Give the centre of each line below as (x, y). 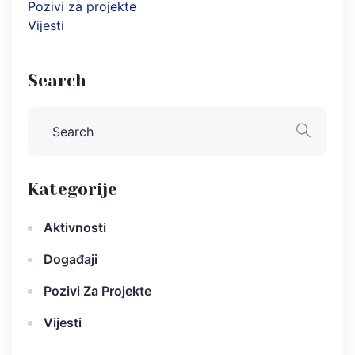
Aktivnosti (75, 227)
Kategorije (73, 189)
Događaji (71, 259)
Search (57, 80)
